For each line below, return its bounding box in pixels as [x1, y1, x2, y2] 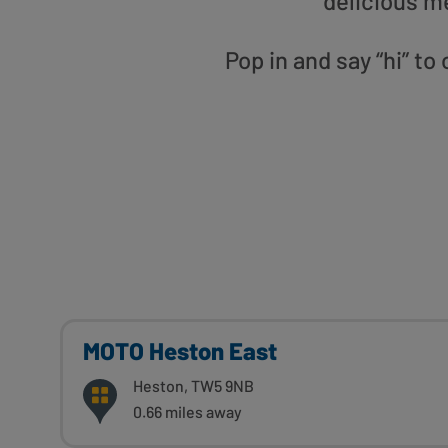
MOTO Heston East [83, 336, 277, 366]
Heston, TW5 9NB [133, 376, 254, 396]
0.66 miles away [133, 402, 242, 422]
